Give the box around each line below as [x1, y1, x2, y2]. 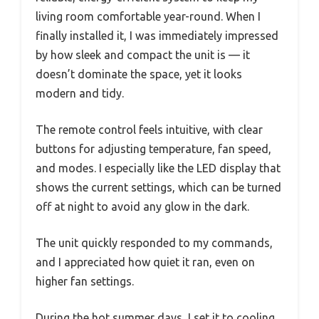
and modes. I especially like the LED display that [36, 161, 281, 174]
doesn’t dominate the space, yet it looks [36, 67, 242, 80]
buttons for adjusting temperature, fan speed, [36, 142, 271, 155]
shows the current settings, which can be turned [36, 180, 281, 194]
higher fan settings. [36, 274, 134, 288]
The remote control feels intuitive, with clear [36, 122, 263, 136]
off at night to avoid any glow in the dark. [36, 199, 249, 213]
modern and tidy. [36, 86, 124, 100]
